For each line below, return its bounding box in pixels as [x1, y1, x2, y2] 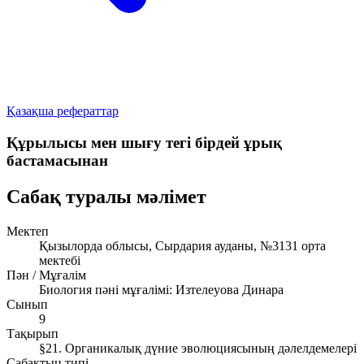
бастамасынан [6, 151, 108, 169]
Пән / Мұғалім [6, 267, 86, 282]
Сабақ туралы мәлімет [6, 185, 206, 207]
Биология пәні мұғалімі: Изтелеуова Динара [39, 282, 284, 297]
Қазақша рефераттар [6, 104, 119, 118]
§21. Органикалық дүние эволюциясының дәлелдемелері [39, 340, 357, 355]
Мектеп [6, 223, 49, 238]
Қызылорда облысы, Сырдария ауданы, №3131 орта [39, 238, 326, 253]
